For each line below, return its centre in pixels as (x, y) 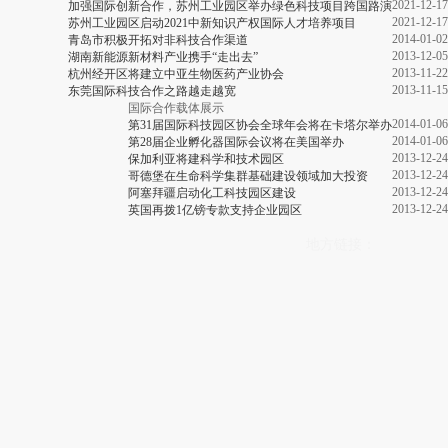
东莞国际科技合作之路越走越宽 (152, 91)
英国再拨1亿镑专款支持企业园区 (215, 210)
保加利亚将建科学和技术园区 (206, 159)
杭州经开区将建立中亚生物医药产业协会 (176, 74)
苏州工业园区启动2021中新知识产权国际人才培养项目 (212, 23)
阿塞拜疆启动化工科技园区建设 (212, 193)
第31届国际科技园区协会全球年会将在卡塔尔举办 (260, 125)
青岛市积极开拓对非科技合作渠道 (158, 40)
